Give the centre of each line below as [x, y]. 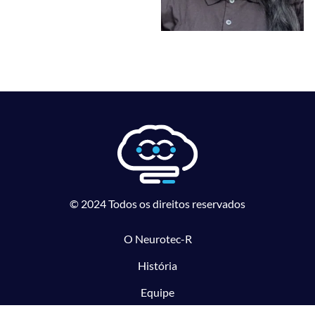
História [157, 266]
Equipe [157, 292]
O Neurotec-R [157, 239]
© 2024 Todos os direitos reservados [157, 204]
